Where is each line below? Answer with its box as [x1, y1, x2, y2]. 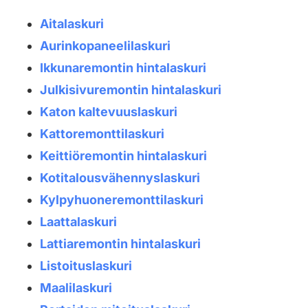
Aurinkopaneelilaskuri [39, 38, 170, 54]
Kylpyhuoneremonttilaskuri [39, 192, 203, 208]
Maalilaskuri [39, 280, 112, 296]
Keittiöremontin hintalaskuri [39, 148, 207, 164]
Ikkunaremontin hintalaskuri [39, 60, 206, 76]
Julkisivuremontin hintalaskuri [39, 82, 221, 98]
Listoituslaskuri [39, 258, 132, 274]
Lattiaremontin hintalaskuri [39, 236, 201, 252]
